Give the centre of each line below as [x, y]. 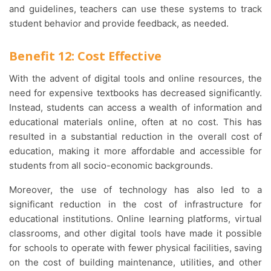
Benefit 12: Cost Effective [85, 56]
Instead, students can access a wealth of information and [135, 108]
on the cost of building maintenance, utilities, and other [135, 263]
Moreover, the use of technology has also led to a [13, 190]
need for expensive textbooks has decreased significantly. [135, 93]
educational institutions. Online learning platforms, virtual [135, 219]
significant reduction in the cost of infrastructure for [135, 204]
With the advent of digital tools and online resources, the [13, 79]
